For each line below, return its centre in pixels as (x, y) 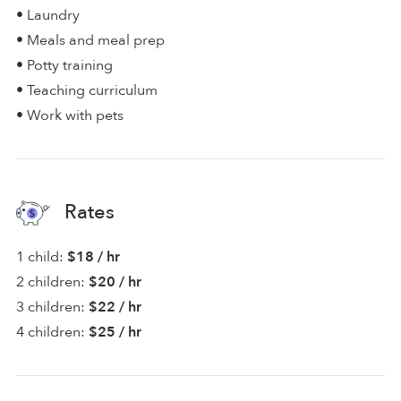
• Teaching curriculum (87, 90)
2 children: (51, 282)
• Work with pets (70, 115)
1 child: (40, 256)
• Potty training (64, 65)
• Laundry (48, 15)
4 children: (51, 332)
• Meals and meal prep (90, 40)
